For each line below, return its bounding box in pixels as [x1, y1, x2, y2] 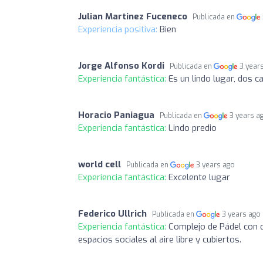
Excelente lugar [168, 171, 230, 183]
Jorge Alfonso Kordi [78, 59, 164, 72]
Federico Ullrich [78, 207, 147, 220]
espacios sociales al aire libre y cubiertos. [78, 233, 241, 245]
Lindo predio [168, 122, 217, 134]
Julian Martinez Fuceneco [78, 10, 187, 22]
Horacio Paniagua [78, 109, 154, 121]
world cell [78, 158, 121, 170]
